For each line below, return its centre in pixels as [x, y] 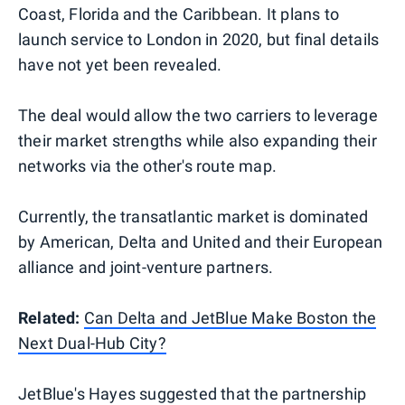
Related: [51, 317]
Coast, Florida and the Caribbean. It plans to [179, 14]
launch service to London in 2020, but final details [199, 39]
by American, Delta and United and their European [201, 241]
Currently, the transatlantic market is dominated [193, 216]
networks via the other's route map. [147, 165]
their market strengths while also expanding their [198, 140]
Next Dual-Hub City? [92, 343]
